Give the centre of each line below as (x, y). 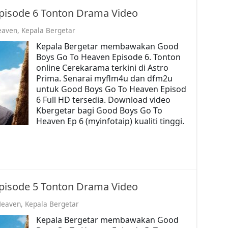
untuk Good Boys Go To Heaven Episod (111, 89)
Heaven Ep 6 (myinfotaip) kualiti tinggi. (110, 121)
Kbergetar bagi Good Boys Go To (99, 110)
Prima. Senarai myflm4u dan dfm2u (104, 78)
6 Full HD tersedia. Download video (103, 99)
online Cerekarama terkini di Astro (102, 67)
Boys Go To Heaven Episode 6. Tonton (108, 57)
